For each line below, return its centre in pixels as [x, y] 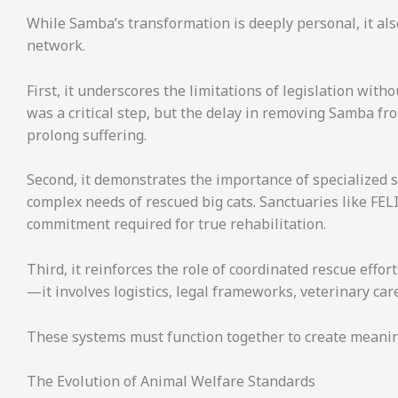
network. [56, 46]
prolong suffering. [87, 135]
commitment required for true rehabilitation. [176, 224]
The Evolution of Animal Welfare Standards [171, 382]
